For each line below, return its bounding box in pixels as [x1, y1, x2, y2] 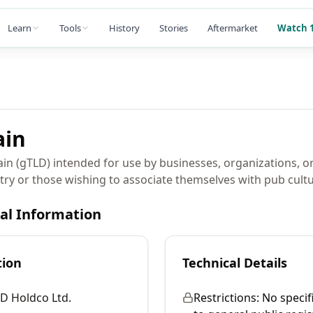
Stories [159, 21, 188, 34]
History [109, 21, 140, 34]
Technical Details [182, 254, 287, 271]
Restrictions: [194, 290, 259, 305]
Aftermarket [208, 21, 258, 34]
